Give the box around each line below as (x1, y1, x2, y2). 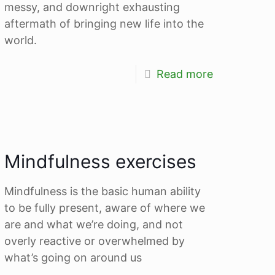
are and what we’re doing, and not (4, 217, 184, 231)
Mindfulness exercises (4, 150, 197, 172)
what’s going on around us (4, 250, 142, 264)
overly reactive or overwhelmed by (4, 234, 185, 247)
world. (4, 33, 37, 47)
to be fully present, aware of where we (4, 201, 206, 214)
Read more (156, 67, 213, 80)
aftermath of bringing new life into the (4, 17, 204, 30)
